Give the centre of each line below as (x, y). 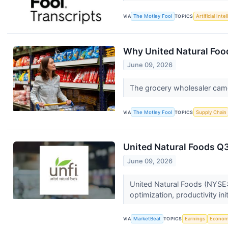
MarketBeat (147, 219)
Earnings (195, 219)
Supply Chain (211, 112)
